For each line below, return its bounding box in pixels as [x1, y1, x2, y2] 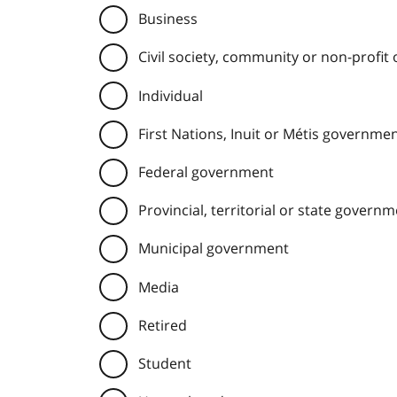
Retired [138, 315, 187, 335]
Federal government [138, 162, 274, 182]
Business [138, 9, 198, 29]
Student [138, 353, 191, 373]
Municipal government [138, 238, 289, 259]
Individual [138, 85, 203, 105]
